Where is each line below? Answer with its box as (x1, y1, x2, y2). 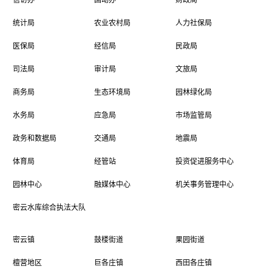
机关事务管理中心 (175, 180, 234, 189)
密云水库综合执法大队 (12, 203, 86, 212)
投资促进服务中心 (175, 157, 234, 166)
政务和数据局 (12, 134, 56, 143)
